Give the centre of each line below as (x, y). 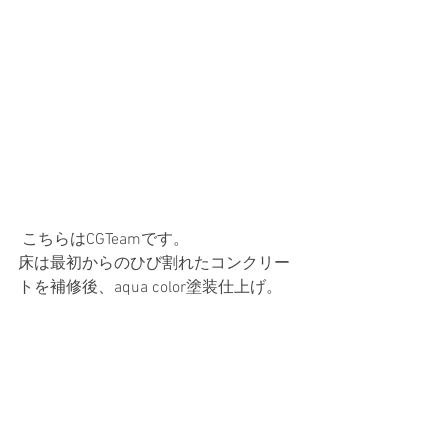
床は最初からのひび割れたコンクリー (154, 263)
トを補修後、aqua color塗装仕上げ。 (152, 287)
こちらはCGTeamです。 (113, 239)
